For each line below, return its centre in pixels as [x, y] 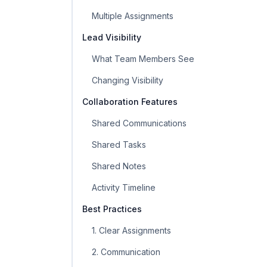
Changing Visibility [128, 80]
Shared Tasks [119, 145]
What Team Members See [143, 59]
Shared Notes [119, 166]
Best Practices [112, 209]
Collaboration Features [130, 102]
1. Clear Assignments [131, 230]
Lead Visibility [112, 37]
